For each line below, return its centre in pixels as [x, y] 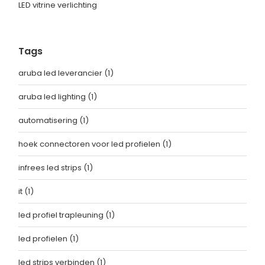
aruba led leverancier [61, 73]
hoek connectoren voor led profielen [90, 144]
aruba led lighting [53, 97]
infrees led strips [51, 168]
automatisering [49, 121]
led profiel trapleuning [62, 215]
